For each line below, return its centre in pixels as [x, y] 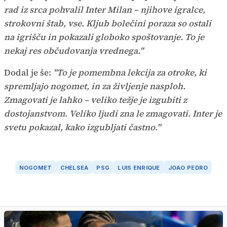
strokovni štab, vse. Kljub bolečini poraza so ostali [108, 24]
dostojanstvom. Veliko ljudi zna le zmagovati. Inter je [113, 114]
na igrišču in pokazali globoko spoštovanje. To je [104, 37]
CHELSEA [74, 167]
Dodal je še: [29, 73]
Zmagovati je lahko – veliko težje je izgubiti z [96, 100]
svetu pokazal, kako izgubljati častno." [82, 127]
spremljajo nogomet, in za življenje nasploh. [95, 86]
